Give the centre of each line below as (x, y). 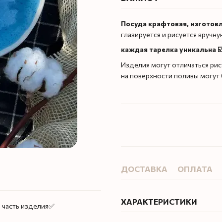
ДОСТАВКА (144, 168)
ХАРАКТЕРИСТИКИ (159, 201)
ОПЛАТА (195, 168)
